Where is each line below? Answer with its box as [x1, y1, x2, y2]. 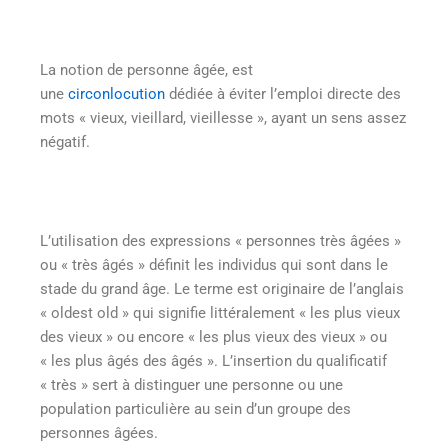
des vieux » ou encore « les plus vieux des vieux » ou [40, 327, 387, 346]
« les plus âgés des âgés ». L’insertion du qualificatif [40, 351, 387, 370]
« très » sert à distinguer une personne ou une [40, 375, 343, 394]
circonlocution [68, 84, 165, 103]
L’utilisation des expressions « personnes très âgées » [40, 231, 401, 250]
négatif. [40, 132, 90, 151]
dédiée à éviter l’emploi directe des [165, 84, 401, 103]
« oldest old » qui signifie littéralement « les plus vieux [40, 303, 400, 322]
